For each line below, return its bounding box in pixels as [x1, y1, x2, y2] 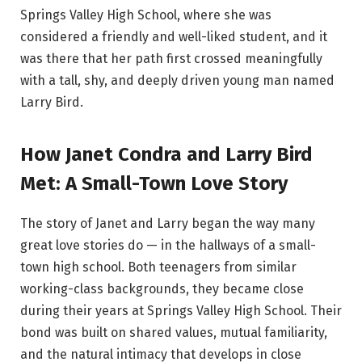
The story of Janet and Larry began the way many [20, 215, 315, 231]
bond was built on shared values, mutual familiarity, [20, 324, 327, 340]
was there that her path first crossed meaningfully [20, 51, 322, 67]
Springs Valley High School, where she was [20, 7, 271, 23]
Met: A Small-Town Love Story [20, 171, 288, 195]
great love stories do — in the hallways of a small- [20, 237, 316, 253]
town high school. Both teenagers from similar [20, 259, 297, 275]
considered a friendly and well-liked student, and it [20, 29, 327, 45]
